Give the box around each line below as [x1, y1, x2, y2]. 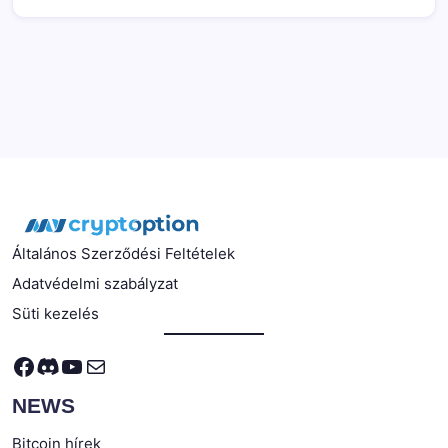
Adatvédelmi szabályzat [12, 274, 178, 294]
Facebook [11, 350, 122, 380]
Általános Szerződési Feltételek [12, 244, 235, 264]
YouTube [59, 350, 156, 380]
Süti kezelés [12, 304, 99, 324]
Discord [35, 350, 122, 380]
